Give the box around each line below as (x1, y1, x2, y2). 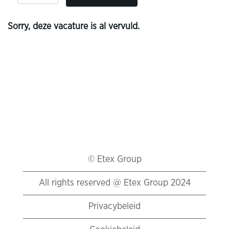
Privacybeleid (88, 202, 141, 211)
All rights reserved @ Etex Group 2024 (38, 178, 191, 188)
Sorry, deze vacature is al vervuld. (8, 22, 140, 31)
